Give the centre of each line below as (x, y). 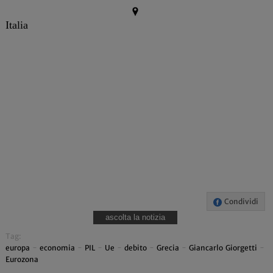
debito (135, 248)
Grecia (168, 248)
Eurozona (22, 260)
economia (57, 248)
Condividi (240, 202)
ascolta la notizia (135, 218)
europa (17, 248)
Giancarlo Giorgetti (223, 248)
